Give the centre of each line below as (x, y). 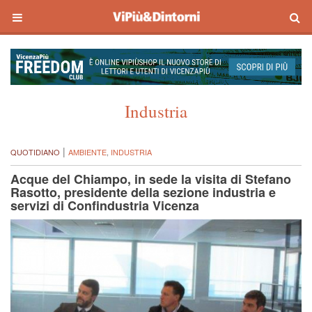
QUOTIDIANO (35, 152)
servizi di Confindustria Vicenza (105, 206)
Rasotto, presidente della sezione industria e (143, 193)
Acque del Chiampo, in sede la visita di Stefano (151, 179)
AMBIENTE (87, 152)
